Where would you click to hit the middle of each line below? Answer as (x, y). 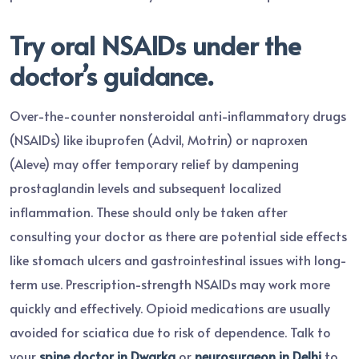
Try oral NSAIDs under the (155, 44)
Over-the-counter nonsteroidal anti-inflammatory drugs (178, 115)
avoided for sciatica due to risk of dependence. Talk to (170, 331)
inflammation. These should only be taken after (149, 211)
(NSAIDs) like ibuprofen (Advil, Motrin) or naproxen (159, 139)
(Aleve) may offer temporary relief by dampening (154, 163)
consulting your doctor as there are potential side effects (178, 235)
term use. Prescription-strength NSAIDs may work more (170, 283)
